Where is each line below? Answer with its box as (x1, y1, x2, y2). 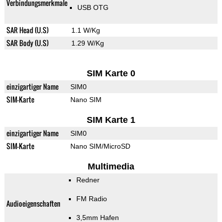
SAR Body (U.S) (6, 38, 49, 49)
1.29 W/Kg (71, 39, 104, 48)
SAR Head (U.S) (6, 25, 49, 36)
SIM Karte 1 (86, 115, 135, 125)
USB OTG (77, 3, 109, 12)
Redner (76, 176, 100, 184)
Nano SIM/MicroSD (70, 142, 130, 151)
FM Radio (76, 195, 107, 203)
